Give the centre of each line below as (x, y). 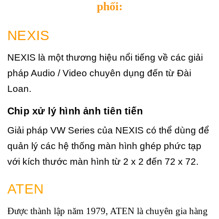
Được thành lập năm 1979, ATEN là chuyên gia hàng (108, 211)
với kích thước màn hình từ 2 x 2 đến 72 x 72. (103, 162)
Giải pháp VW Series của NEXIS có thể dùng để (108, 131)
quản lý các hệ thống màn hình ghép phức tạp (104, 146)
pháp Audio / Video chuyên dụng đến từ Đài (99, 73)
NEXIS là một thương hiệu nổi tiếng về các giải (105, 58)
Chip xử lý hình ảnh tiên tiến (75, 111)
